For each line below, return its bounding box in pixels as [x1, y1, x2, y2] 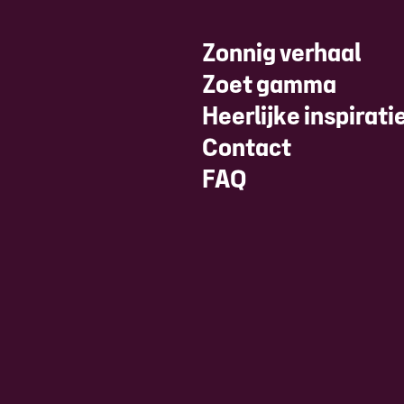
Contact [202, 138, 291, 161]
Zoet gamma [202, 75, 336, 97]
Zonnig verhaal [202, 43, 361, 66]
